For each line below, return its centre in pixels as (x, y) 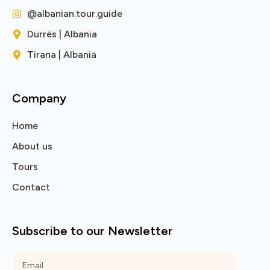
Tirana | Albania (62, 55)
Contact (31, 187)
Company (39, 98)
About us (32, 146)
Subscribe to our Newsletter (93, 231)
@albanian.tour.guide (75, 14)
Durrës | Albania (62, 34)
